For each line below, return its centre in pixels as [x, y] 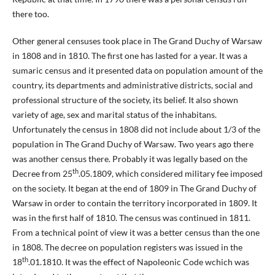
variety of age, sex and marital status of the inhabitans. [114, 115]
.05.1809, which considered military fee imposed [170, 174]
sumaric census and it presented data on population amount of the [137, 71]
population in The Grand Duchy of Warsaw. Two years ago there [133, 144]
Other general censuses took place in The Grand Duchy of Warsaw [137, 41]
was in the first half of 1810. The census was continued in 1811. [131, 218]
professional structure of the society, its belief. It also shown [125, 100]
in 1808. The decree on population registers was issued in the [127, 247]
